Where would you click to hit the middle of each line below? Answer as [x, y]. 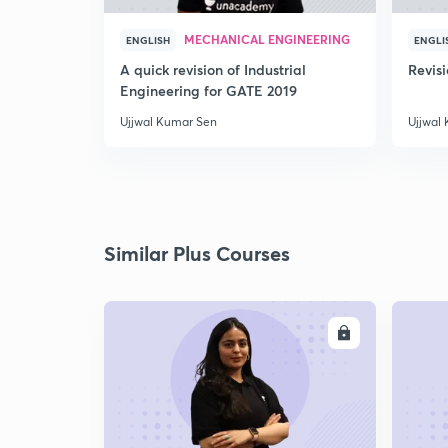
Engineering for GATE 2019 [208, 90]
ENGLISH [148, 40]
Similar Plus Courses [197, 253]
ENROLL [305, 333]
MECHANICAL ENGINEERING [267, 39]
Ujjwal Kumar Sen [168, 121]
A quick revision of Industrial [213, 69]
